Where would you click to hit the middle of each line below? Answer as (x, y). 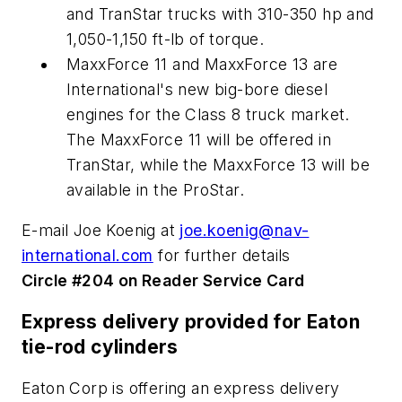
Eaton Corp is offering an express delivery (181, 388)
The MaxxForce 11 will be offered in (199, 139)
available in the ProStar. (155, 189)
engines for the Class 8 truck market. (208, 114)
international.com (87, 256)
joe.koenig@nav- (245, 231)
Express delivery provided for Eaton (191, 322)
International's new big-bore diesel (197, 89)
